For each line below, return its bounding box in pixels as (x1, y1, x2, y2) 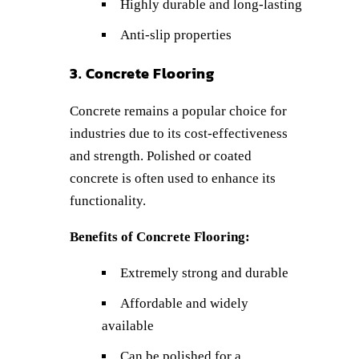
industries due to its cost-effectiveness (70, 125, 288, 141)
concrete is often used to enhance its (70, 170, 276, 186)
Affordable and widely (120, 295, 248, 311)
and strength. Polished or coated (70, 147, 252, 163)
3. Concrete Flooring (70, 62, 214, 84)
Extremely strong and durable (120, 264, 288, 280)
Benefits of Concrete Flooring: (70, 228, 250, 244)
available (102, 317, 154, 333)
